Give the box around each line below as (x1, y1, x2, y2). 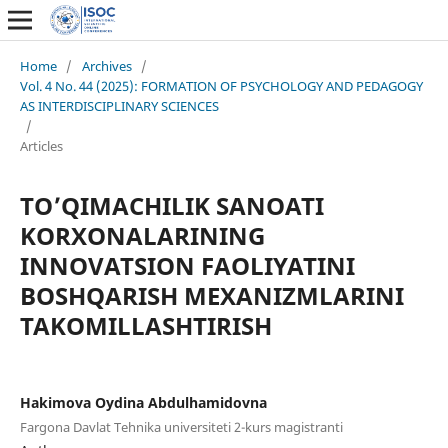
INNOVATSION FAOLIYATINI (19, 248, 355, 282)
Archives (81, 56, 132, 75)
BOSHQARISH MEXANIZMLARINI (19, 278, 404, 312)
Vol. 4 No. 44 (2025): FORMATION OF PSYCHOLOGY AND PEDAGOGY (19, 76, 423, 95)
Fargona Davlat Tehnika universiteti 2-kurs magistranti (19, 417, 343, 436)
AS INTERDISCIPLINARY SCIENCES (19, 96, 219, 115)
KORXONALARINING (19, 218, 265, 252)
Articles (19, 136, 63, 155)
